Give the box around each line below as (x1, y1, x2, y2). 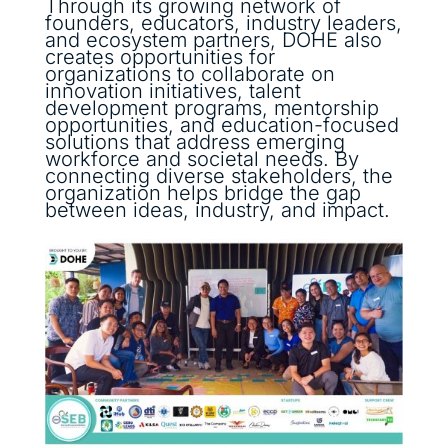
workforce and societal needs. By (44, 146, 359, 171)
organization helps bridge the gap (44, 180, 361, 205)
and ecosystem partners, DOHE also (44, 27, 382, 52)
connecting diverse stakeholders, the (44, 163, 393, 188)
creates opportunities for (44, 44, 275, 69)
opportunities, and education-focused (44, 112, 399, 137)
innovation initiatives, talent (44, 78, 301, 103)
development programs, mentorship (44, 95, 379, 120)
